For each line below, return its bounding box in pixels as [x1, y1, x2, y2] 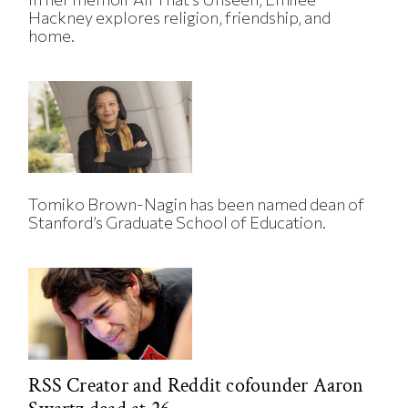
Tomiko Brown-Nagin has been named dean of [28, 194, 365, 215]
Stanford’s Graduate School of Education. [28, 212, 327, 233]
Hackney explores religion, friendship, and [28, 7, 331, 28]
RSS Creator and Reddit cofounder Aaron [28, 372, 364, 400]
